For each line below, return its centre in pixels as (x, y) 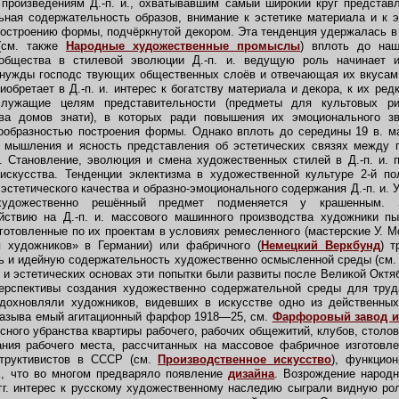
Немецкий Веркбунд (320, 245)
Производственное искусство (245, 359)
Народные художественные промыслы (183, 46)
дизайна (252, 374)
